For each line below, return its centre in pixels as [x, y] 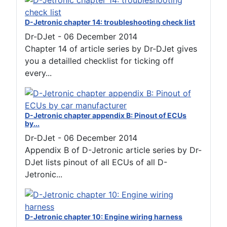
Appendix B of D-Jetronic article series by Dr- [113, 150]
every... [38, 73]
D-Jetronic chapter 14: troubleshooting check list [110, 22]
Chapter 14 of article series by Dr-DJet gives [111, 49]
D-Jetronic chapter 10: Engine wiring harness [104, 217]
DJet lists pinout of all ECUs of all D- [96, 162]
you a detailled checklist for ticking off [99, 61]
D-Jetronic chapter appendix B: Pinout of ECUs [106, 116]
